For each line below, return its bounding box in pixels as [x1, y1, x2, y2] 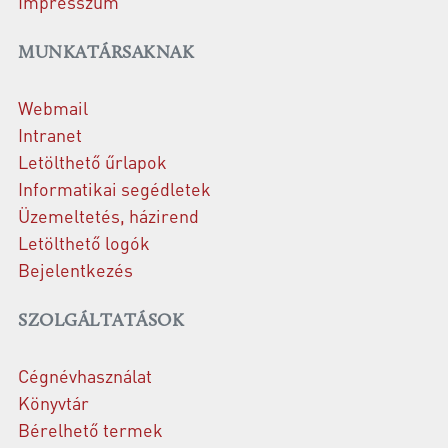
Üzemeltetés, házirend [18, 204, 199, 228]
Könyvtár [18, 391, 89, 415]
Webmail [18, 96, 88, 120]
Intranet [18, 123, 82, 147]
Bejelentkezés [18, 258, 133, 282]
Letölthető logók [18, 231, 150, 255]
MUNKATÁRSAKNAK [18, 44, 194, 64]
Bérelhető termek [18, 418, 163, 442]
